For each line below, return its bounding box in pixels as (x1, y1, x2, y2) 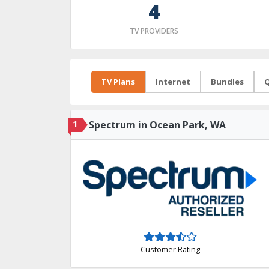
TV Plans (101, 76, 135, 87)
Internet (156, 76, 190, 87)
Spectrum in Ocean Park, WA (89, 118, 226, 131)
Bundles (211, 76, 244, 87)
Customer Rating (140, 243, 200, 255)
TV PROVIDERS (129, 26, 178, 36)
